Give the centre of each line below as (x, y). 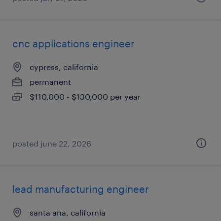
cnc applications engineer (74, 43)
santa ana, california (68, 212)
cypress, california (64, 67)
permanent (50, 82)
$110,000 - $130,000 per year (85, 96)
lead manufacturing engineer (81, 189)
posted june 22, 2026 (52, 143)
